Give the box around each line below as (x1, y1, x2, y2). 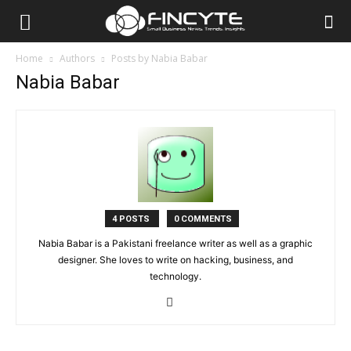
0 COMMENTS (173, 214, 232, 224)
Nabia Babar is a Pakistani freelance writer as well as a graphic (38, 237, 313, 249)
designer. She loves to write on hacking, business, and (58, 254, 293, 266)
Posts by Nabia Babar (111, 52, 208, 65)
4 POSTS (111, 214, 152, 224)
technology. (150, 270, 201, 282)
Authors (60, 52, 95, 65)
